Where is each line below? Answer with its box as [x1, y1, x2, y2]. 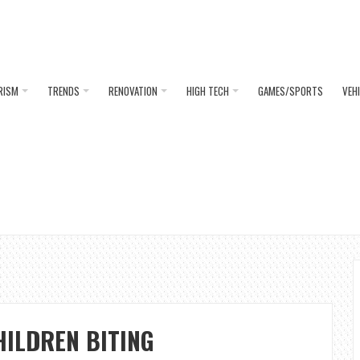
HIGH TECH [186, 83, 229, 99]
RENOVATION [108, 83, 157, 99]
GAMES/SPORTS [258, 83, 323, 99]
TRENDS [47, 83, 80, 99]
